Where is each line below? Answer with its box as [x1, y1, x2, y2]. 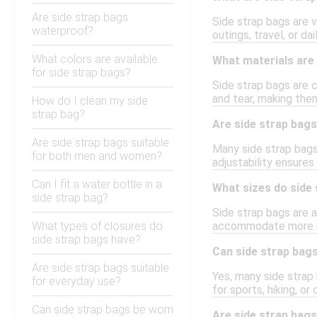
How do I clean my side [32, 94, 148, 108]
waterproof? [32, 24, 93, 38]
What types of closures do [32, 219, 163, 234]
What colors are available [32, 52, 158, 67]
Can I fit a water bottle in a [32, 178, 162, 192]
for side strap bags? [32, 66, 131, 80]
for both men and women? [32, 149, 162, 163]
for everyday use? [32, 275, 121, 289]
